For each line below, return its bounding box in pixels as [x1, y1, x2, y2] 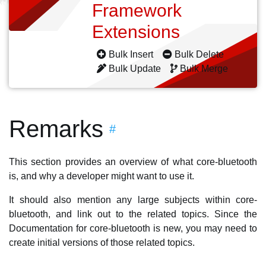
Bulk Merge [178, 64, 230, 74]
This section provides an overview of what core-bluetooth [9, 157, 257, 167]
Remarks [9, 116, 103, 142]
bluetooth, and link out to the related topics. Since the [9, 209, 257, 219]
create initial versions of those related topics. [9, 237, 195, 248]
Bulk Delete [172, 49, 226, 59]
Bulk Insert [106, 49, 156, 59]
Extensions [92, 22, 185, 42]
